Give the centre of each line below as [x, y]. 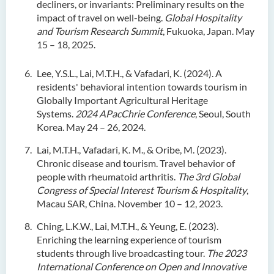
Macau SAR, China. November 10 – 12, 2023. [130, 203]
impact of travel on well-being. [100, 17]
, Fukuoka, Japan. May [209, 31]
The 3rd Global [209, 176]
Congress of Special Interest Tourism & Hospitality [142, 190]
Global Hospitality [203, 17]
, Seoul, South [223, 113]
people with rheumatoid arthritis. [106, 176]
